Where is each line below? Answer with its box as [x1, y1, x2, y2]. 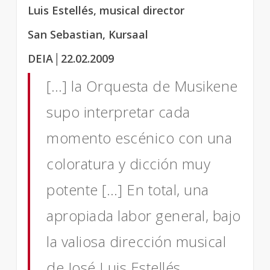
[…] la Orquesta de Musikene [46, 76, 238, 96]
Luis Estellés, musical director [28, 3, 184, 17]
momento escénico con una [46, 128, 233, 148]
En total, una [127, 180, 209, 199]
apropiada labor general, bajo [46, 206, 241, 225]
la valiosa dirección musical [46, 231, 227, 251]
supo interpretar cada [46, 102, 190, 122]
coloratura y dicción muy [46, 154, 211, 174]
